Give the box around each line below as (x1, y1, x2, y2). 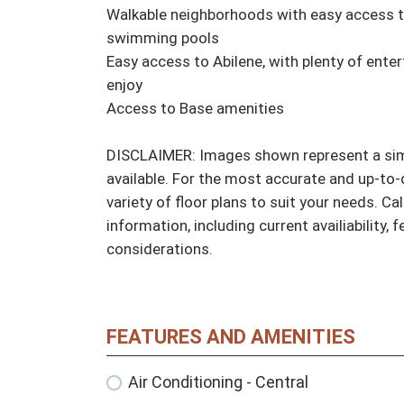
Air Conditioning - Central (128, 372, 308, 392)
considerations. (106, 240, 213, 259)
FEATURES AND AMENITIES (106, 326, 355, 349)
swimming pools (106, 29, 219, 48)
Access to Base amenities (106, 99, 284, 118)
